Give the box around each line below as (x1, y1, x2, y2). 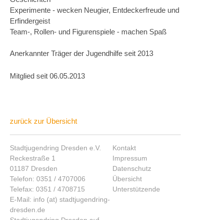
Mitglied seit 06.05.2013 (10, 71, 85, 80)
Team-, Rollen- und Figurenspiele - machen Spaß (10, 27, 166, 36)
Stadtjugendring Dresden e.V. (10, 143, 101, 152)
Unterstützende (112, 185, 160, 193)
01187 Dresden (10, 164, 57, 172)
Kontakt (112, 143, 136, 152)
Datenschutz (112, 164, 151, 172)
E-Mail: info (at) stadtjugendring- (10, 195, 110, 203)
